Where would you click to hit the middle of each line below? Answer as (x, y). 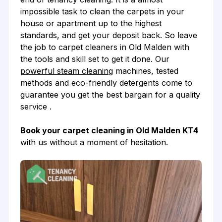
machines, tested (146, 71)
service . (36, 107)
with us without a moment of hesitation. (94, 142)
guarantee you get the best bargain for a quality (110, 95)
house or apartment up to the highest (91, 24)
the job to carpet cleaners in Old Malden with (105, 47)
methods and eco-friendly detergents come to (106, 83)
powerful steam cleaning (67, 71)
